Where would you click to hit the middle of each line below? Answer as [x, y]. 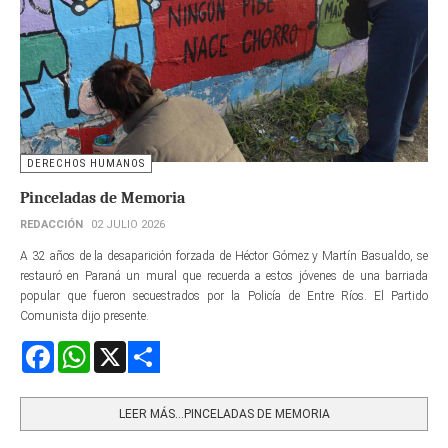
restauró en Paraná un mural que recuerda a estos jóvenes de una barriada [224, 275]
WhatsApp [118, 348]
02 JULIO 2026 [128, 224]
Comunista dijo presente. [84, 315]
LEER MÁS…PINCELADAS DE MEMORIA [224, 413]
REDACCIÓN [51, 224]
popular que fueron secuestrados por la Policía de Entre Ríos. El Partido [224, 295]
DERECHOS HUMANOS [86, 163]
